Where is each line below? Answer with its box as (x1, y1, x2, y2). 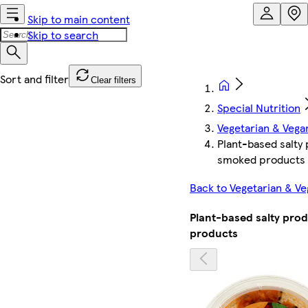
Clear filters (91, 75, 136, 85)
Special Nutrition (217, 100, 300, 115)
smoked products (217, 151, 305, 167)
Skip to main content (27, 11, 130, 27)
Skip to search (27, 27, 98, 43)
